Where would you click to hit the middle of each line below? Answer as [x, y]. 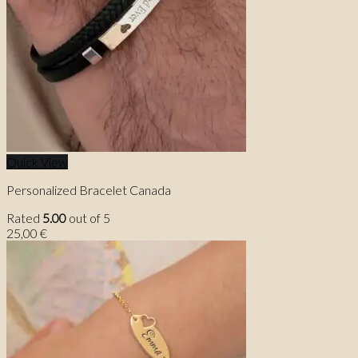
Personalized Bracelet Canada [89, 190]
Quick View [37, 162]
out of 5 [88, 218]
